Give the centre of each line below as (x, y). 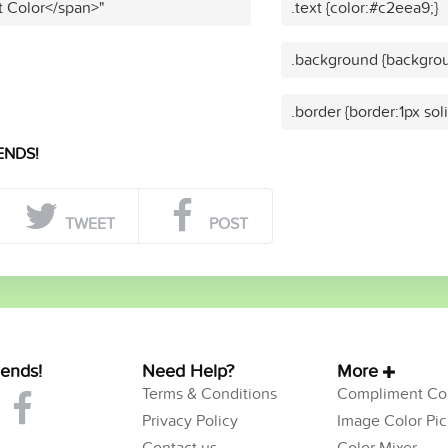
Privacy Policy (189, 420)
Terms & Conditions (209, 393)
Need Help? (187, 371)
